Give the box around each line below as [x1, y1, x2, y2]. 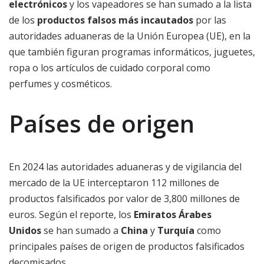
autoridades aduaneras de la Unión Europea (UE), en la [9, 29, 250, 43]
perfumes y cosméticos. [9, 77, 112, 91]
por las [193, 14, 226, 27]
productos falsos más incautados [37, 14, 193, 27]
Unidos [9, 224, 41, 237]
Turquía [157, 224, 194, 237]
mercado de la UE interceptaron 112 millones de [9, 176, 219, 190]
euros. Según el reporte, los [9, 208, 134, 222]
